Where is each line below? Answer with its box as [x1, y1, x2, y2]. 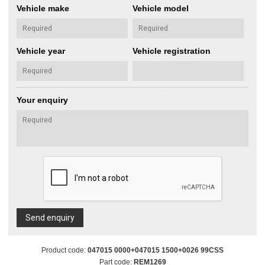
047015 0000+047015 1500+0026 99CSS [88, 246, 224, 255]
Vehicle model [132, 4, 189, 14]
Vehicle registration [132, 46, 211, 56]
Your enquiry [17, 95, 68, 105]
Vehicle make [17, 4, 69, 14]
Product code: [41, 246, 88, 255]
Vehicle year [17, 46, 65, 56]
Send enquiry [25, 213, 75, 223]
